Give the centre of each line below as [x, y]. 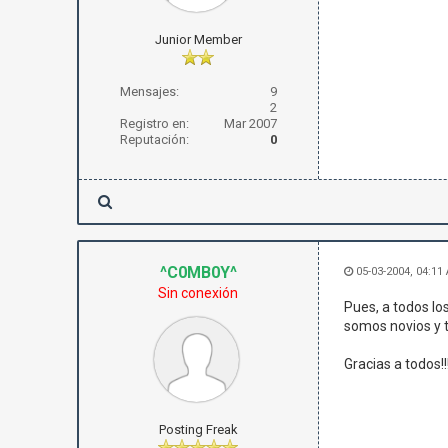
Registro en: [154, 123]
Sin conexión [198, 293]
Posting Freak [198, 429]
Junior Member [198, 39]
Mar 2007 [250, 123]
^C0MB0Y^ [198, 272]
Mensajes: [149, 91]
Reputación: [154, 139]
